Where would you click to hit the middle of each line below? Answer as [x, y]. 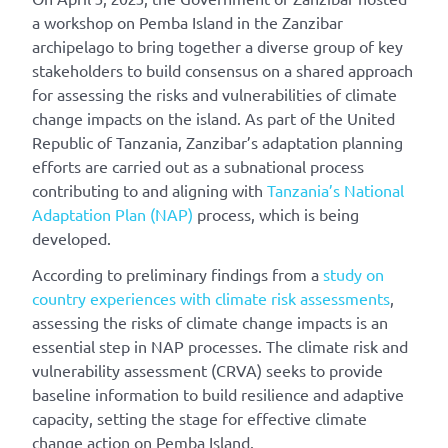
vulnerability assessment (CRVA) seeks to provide [207, 370]
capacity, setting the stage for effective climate [199, 418]
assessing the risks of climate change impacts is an [210, 322]
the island [202, 118]
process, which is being [278, 214]
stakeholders [77, 70]
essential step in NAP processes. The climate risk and [220, 346]
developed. [71, 238]
